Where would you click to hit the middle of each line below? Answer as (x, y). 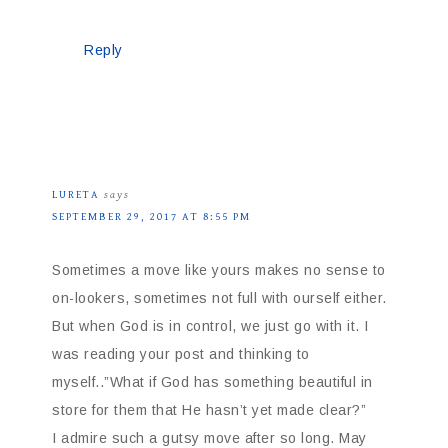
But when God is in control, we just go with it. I (210, 326)
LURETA (76, 195)
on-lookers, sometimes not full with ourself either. (219, 298)
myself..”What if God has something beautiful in (212, 382)
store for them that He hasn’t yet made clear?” (209, 410)
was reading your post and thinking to (181, 354)
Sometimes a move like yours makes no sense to (219, 270)
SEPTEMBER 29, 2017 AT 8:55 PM (151, 217)
